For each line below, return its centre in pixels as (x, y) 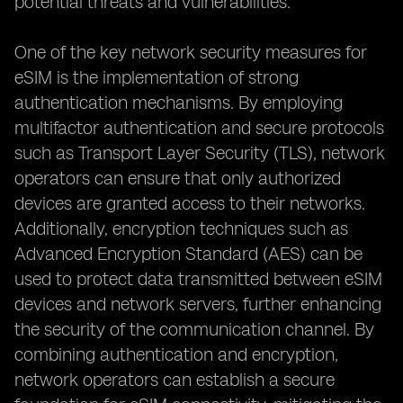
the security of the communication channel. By (194, 329)
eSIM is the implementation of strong (157, 77)
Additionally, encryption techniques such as (181, 228)
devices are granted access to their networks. (190, 203)
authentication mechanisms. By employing (179, 103)
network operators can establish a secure (175, 380)
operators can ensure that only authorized (178, 178)
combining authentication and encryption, (176, 354)
